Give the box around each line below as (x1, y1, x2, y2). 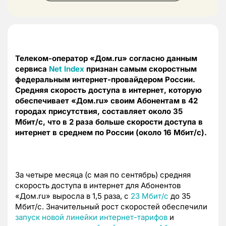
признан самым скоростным (84, 64, 197, 74)
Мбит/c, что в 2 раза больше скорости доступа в (15, 117, 203, 127)
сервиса (15, 64, 49, 74)
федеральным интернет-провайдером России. (15, 75, 195, 85)
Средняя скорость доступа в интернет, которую (15, 85, 202, 95)
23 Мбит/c (131, 191, 168, 201)
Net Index (49, 64, 84, 74)
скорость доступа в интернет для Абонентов (15, 181, 181, 191)
